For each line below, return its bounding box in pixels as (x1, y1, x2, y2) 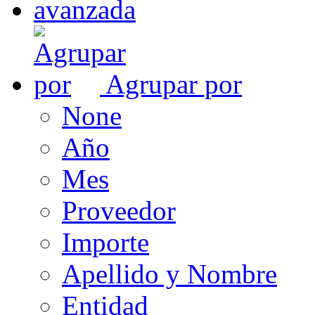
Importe (62, 226, 149, 257)
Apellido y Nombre (62, 258, 277, 289)
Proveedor (62, 195, 176, 226)
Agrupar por (105, 68, 242, 99)
